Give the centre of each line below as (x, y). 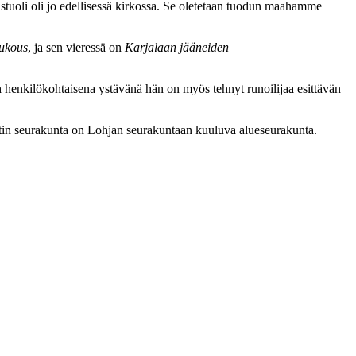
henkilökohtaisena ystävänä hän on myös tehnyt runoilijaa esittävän (171, 88)
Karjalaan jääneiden (177, 47)
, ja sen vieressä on (76, 47)
